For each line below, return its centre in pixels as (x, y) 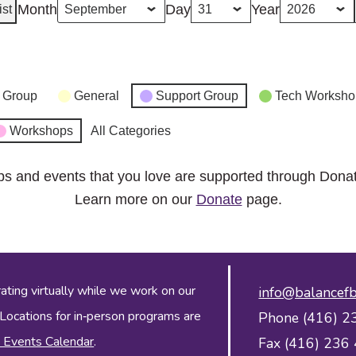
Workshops (41, 131)
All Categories (130, 131)
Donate (219, 199)
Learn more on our (135, 199)
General (96, 96)
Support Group (197, 96)
